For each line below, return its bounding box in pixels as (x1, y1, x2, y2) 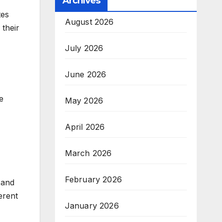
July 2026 (64, 43, 104, 54)
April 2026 (64, 122, 105, 132)
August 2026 (64, 17, 114, 27)
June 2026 (64, 69, 107, 80)
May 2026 (64, 96, 104, 106)
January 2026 (64, 201, 119, 211)
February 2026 (64, 174, 122, 185)
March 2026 (64, 148, 112, 159)
